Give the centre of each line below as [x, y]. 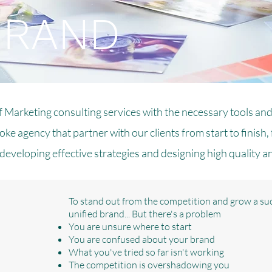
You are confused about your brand [142, 239]
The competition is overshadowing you [149, 265]
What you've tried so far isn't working [147, 252]
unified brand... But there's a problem [145, 214]
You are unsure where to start [131, 226]
